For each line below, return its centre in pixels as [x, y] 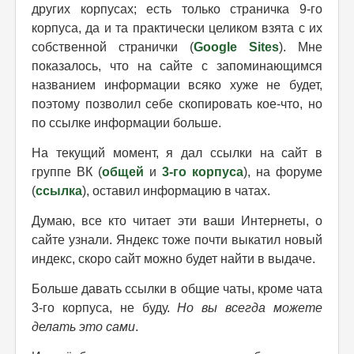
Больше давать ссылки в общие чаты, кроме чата [177, 288]
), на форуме [283, 171]
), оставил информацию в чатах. [176, 190]
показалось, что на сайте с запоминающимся [177, 66]
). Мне [301, 47]
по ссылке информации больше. [126, 122]
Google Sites [236, 47]
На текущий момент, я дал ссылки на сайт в [177, 153]
